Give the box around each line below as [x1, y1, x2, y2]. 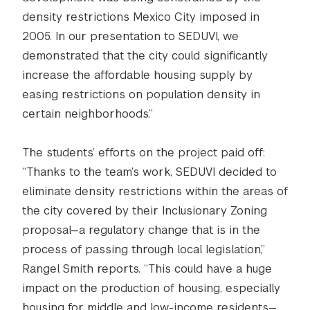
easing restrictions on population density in [22, 87, 260, 102]
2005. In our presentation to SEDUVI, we [22, 29, 239, 44]
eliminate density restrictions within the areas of [22, 184, 288, 199]
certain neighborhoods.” [22, 107, 153, 121]
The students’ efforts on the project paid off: [22, 145, 265, 160]
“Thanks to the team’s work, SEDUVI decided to [22, 165, 277, 179]
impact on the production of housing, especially [22, 281, 280, 295]
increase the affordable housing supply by [22, 68, 253, 82]
